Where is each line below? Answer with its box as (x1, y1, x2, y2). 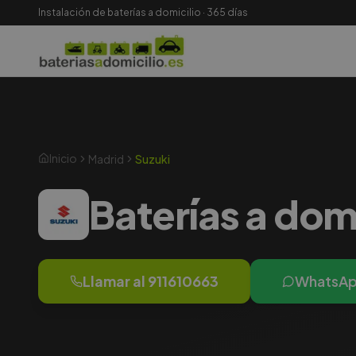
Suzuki (135, 151, 170, 166)
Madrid (88, 151, 124, 166)
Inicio (49, 151, 77, 165)
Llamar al (83, 272, 148, 290)
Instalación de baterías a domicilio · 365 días (38, 6, 248, 18)
